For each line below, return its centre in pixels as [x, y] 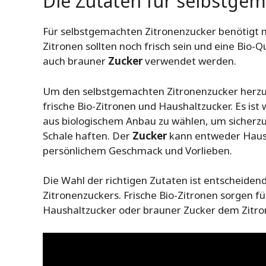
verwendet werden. [189, 61]
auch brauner [75, 61]
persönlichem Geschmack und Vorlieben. [137, 150]
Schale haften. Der [88, 135]
